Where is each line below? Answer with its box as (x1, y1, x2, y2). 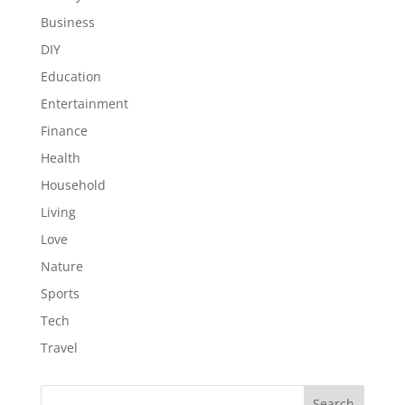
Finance (40, 121, 88, 139)
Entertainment (40, 94, 128, 112)
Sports (40, 284, 80, 302)
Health (40, 148, 80, 166)
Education (40, 67, 101, 85)
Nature (40, 257, 83, 275)
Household (40, 175, 106, 193)
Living (40, 202, 76, 221)
